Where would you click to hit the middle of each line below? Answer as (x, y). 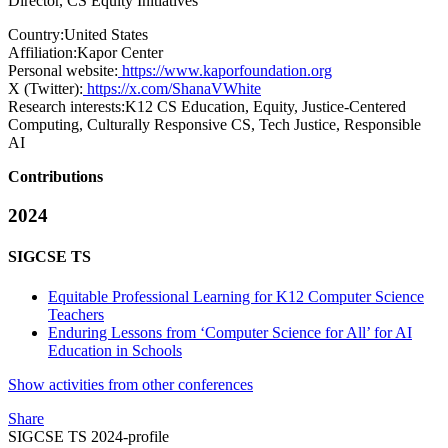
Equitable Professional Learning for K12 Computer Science (236, 296)
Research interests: (66, 107)
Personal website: (63, 71)
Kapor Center (120, 53)
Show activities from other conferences (130, 384)
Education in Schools (115, 350)
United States (106, 35)
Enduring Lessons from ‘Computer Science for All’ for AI (230, 332)
